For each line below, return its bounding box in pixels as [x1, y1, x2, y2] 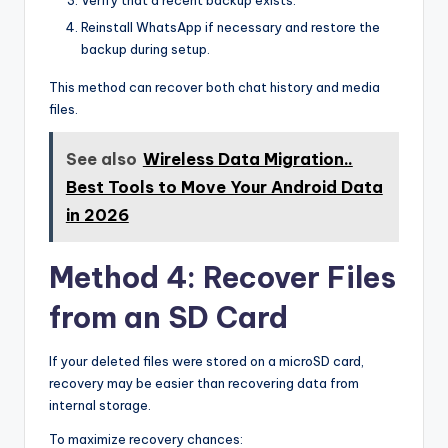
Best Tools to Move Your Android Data [65, 177, 383, 197]
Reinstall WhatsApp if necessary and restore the [81, 19, 380, 36]
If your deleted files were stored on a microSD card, [49, 352, 364, 369]
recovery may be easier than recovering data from [49, 374, 359, 391]
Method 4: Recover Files [49, 258, 396, 296]
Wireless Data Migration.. [142, 149, 353, 169]
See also [65, 149, 137, 169]
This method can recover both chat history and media [49, 79, 380, 96]
